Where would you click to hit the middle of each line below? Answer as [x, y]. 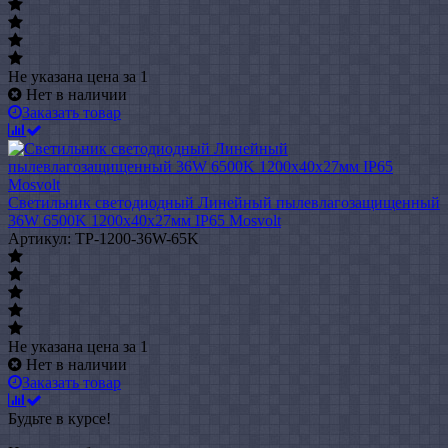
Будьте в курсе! [59, 418]
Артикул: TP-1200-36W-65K [103, 238]
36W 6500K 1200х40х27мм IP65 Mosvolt [144, 220]
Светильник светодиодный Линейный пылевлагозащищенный [224, 202]
